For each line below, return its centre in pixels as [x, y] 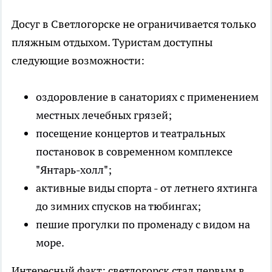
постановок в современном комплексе [134, 152]
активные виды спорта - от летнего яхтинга [147, 188]
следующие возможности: [78, 61]
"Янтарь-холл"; [74, 170]
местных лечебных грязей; [104, 115]
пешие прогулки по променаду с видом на [143, 225]
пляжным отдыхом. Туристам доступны [112, 42]
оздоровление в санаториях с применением [147, 97]
